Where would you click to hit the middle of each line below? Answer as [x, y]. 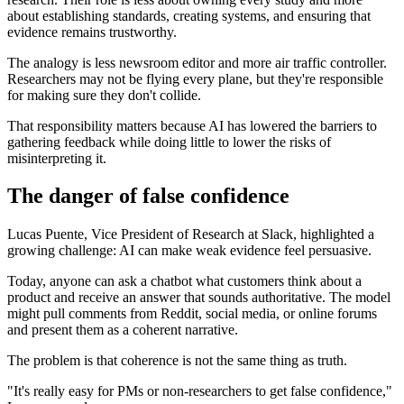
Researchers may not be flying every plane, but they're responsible [195, 78]
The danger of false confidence [148, 196]
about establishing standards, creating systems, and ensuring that [189, 15]
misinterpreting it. [57, 158]
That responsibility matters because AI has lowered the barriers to [192, 125]
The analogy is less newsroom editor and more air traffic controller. [197, 62]
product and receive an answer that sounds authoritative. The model [199, 298]
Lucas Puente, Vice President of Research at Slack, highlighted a [191, 234]
